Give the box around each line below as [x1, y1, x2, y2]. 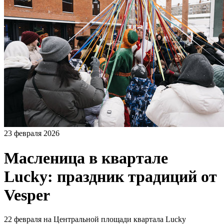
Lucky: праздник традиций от [4, 167, 217, 185]
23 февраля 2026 [4, 129, 59, 138]
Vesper [4, 185, 50, 204]
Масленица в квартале [4, 148, 168, 167]
